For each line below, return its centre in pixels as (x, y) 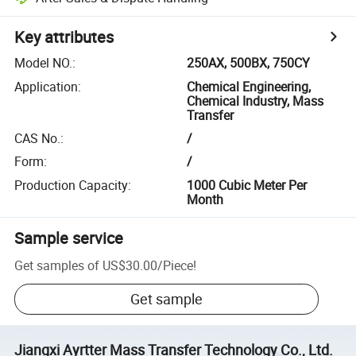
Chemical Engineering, (249, 86)
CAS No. (38, 138)
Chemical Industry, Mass (255, 101)
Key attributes (64, 37)
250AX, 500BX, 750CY (249, 63)
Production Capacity (72, 185)
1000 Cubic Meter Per (247, 185)
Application (46, 86)
